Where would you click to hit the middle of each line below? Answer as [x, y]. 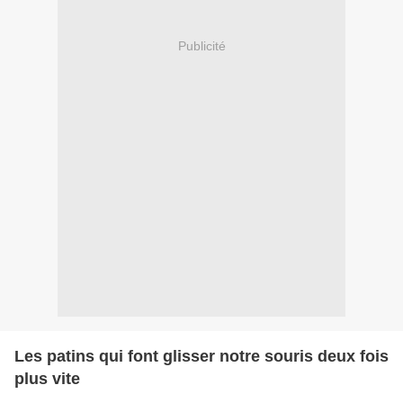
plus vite [47, 378]
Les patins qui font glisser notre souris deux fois [201, 356]
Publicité [201, 46]
